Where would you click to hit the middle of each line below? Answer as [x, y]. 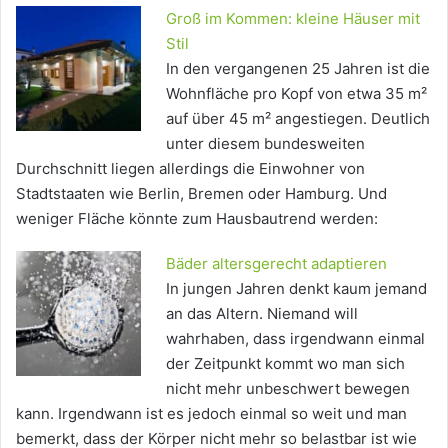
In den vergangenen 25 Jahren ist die [298, 68]
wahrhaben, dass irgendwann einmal [295, 338]
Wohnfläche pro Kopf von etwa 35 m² [296, 93]
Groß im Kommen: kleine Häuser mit [293, 18]
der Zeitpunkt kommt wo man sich [285, 363]
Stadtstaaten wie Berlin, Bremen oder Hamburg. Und [201, 193]
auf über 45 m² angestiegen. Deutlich [298, 118]
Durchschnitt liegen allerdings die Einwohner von [190, 168]
